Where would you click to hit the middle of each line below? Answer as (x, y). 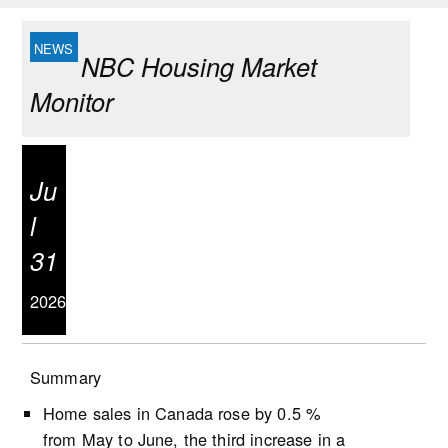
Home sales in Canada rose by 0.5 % (182, 412)
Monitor (71, 101)
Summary (65, 376)
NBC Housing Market (199, 66)
